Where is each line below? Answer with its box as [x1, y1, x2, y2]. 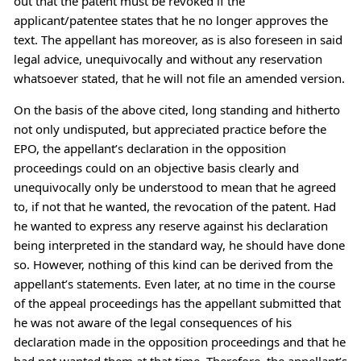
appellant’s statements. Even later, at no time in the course [13, 275, 335, 292]
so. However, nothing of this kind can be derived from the [13, 255, 333, 272]
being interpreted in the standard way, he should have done [13, 236, 345, 253]
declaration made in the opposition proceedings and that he [13, 333, 346, 350]
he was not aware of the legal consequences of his [13, 313, 292, 330]
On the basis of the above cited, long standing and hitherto [13, 101, 340, 118]
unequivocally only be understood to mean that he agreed [13, 178, 336, 195]
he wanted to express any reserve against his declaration [13, 217, 328, 234]
